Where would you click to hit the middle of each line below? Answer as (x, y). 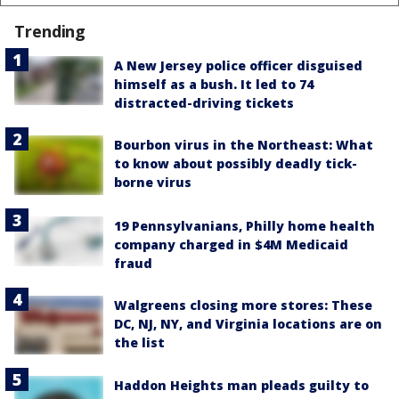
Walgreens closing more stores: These (243, 305)
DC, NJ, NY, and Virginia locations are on (248, 323)
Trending (50, 32)
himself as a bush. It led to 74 (214, 85)
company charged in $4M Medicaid (231, 244)
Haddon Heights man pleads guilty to (241, 386)
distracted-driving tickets (204, 103)
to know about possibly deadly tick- (236, 164)
